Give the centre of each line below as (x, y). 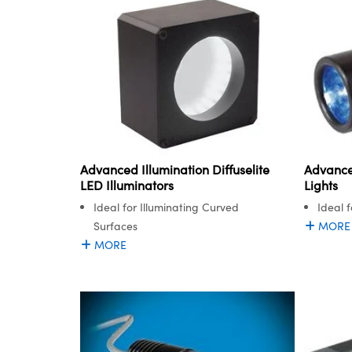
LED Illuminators (127, 185)
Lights (321, 185)
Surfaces (115, 226)
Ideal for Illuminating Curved (166, 207)
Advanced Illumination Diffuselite (175, 170)
